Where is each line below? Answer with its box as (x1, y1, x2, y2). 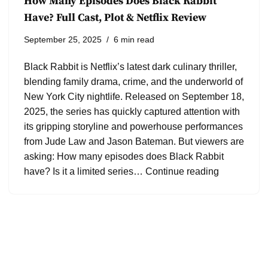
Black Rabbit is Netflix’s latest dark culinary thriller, (24, 62, 237, 72)
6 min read (114, 35, 154, 45)
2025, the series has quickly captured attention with (24, 106, 240, 117)
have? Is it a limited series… (24, 166, 145, 177)
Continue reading (145, 166, 219, 177)
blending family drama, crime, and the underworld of (24, 77, 243, 87)
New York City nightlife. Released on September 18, (24, 92, 244, 102)
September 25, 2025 (24, 35, 102, 45)
